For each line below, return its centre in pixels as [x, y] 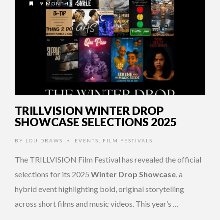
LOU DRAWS [44, 140]
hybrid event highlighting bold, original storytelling [99, 189]
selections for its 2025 [53, 174]
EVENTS [87, 140]
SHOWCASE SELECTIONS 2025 [96, 122]
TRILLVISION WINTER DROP [89, 110]
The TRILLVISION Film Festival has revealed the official [108, 159]
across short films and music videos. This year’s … [97, 203]
